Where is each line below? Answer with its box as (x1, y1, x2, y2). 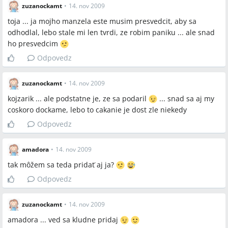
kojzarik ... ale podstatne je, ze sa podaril (8, 94, 149, 103)
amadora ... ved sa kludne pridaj (8, 215, 120, 224)
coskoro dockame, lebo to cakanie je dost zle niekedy (8, 105, 187, 115)
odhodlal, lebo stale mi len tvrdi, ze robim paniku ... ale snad (8, 27, 215, 37)
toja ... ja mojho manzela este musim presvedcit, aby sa (8, 16, 196, 26)
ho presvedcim (8, 39, 60, 48)
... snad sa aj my (157, 94, 214, 103)
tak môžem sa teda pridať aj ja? (8, 160, 116, 169)
